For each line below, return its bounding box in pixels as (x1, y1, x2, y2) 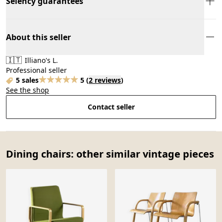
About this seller (6, 31, 71, 43)
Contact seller (87, 102, 135, 111)
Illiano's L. (23, 55, 58, 65)
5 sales (16, 75, 39, 85)
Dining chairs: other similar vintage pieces (6, 147, 214, 161)
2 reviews (89, 75, 121, 85)
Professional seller (6, 65, 67, 75)
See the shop (6, 85, 49, 95)
